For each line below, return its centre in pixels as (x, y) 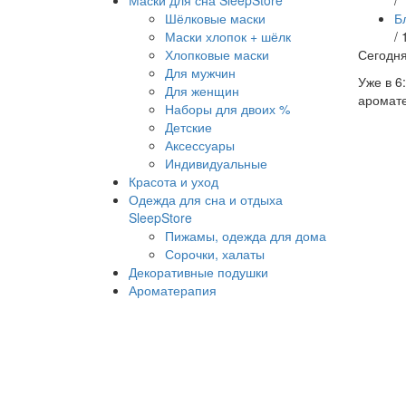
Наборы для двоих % (227, 109)
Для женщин (202, 91)
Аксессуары (200, 145)
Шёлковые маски (215, 18)
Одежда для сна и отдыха (206, 199)
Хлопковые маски (217, 54)
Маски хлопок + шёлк (228, 36)
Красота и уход (174, 181)
